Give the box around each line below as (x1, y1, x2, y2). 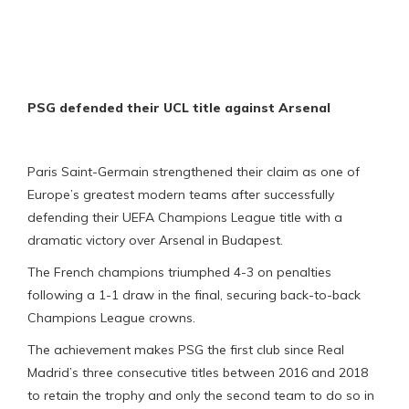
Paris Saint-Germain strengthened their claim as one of (27, 163, 360, 180)
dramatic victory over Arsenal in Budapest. (27, 231, 283, 248)
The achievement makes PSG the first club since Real (27, 341, 344, 358)
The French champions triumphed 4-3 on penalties (27, 263, 331, 280)
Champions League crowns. (27, 309, 195, 326)
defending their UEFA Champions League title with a (27, 208, 342, 225)
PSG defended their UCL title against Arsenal (27, 99, 330, 116)
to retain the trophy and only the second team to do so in (27, 386, 374, 404)
